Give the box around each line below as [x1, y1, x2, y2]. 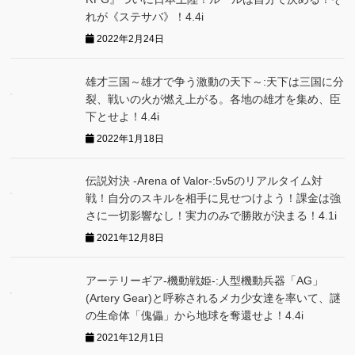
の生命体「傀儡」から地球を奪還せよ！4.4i [86, 308, 304, 322]
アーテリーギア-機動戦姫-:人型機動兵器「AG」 [86, 273, 324, 287]
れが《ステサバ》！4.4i [86, 10, 204, 23]
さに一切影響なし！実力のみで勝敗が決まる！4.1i [86, 209, 338, 222]
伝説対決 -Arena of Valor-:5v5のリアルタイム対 [86, 174, 323, 187]
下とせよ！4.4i [86, 109, 160, 123]
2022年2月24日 [94, 33, 165, 44]
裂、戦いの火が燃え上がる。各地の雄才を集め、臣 [86, 92, 342, 105]
